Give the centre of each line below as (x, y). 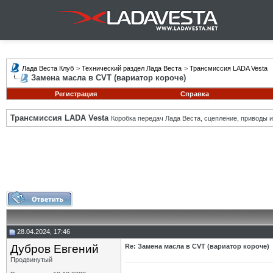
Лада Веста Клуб (48, 68)
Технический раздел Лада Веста (132, 68)
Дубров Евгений (55, 249)
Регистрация (76, 94)
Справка (194, 94)
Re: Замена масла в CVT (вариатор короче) (197, 246)
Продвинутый (31, 260)
